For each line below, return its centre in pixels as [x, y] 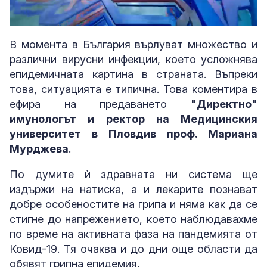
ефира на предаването [100, 104]
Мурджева [39, 149]
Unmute [50, 19]
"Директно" [224, 104]
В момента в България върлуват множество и [133, 44]
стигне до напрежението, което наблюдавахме [133, 219]
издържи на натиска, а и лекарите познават [133, 189]
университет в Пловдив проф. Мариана [133, 134]
